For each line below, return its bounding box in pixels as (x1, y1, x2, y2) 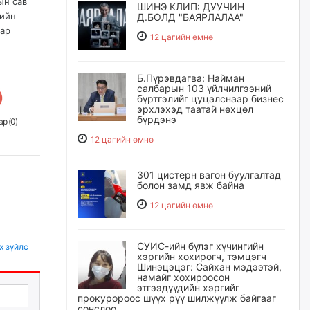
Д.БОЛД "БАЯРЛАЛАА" (137, 11, 244, 23)
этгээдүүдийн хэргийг (137, 282, 239, 293)
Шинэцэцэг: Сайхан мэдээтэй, (137, 261, 282, 273)
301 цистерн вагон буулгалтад (137, 169, 281, 181)
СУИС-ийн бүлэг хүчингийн (137, 240, 264, 252)
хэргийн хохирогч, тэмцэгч (137, 250, 266, 262)
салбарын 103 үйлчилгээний (137, 82, 271, 94)
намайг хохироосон (137, 271, 230, 283)
